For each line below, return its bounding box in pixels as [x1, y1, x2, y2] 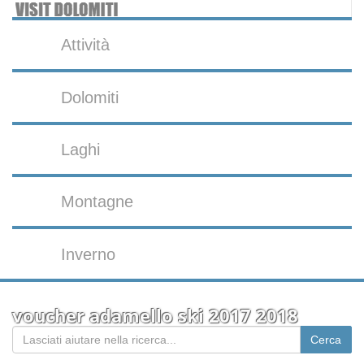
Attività [61, 36, 110, 54]
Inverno [61, 245, 116, 263]
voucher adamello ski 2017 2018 [12, 302, 298, 328]
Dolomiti [61, 88, 119, 106]
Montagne [61, 193, 134, 211]
